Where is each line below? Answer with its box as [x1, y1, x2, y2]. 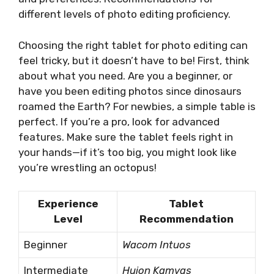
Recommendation [139, 213, 234, 226]
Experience [37, 198, 98, 210]
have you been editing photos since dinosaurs [18, 84, 242, 97]
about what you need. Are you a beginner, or [18, 69, 232, 82]
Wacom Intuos [122, 239, 191, 251]
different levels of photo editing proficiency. [18, 8, 231, 21]
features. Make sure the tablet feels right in [18, 130, 233, 143]
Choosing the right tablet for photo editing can [18, 39, 248, 51]
